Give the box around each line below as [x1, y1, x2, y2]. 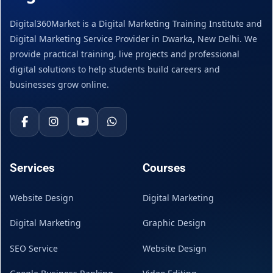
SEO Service [10, 242, 58, 254]
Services [10, 161, 55, 175]
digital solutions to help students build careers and [10, 63, 220, 76]
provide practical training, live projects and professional [10, 48, 239, 60]
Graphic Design [143, 217, 206, 229]
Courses [143, 161, 186, 175]
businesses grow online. [10, 79, 109, 91]
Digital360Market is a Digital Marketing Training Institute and [10, 18, 262, 30]
